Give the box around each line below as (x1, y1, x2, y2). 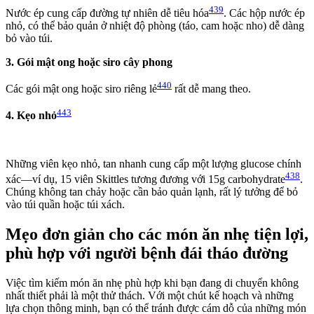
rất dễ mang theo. (172, 83, 251, 95)
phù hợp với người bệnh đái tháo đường (6, 243, 292, 262)
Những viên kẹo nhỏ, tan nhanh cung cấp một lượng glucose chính (6, 157, 301, 170)
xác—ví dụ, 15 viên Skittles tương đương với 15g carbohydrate (6, 173, 285, 186)
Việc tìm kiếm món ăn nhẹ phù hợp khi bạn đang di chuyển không (6, 276, 299, 289)
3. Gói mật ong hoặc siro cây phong (6, 56, 172, 69)
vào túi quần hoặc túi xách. (6, 198, 125, 211)
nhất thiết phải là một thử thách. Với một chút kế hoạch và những (6, 289, 294, 301)
